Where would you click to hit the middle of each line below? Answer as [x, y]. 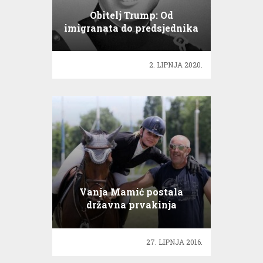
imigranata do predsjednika [131, 28]
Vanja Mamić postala [131, 192]
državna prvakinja [131, 205]
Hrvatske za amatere [131, 218]
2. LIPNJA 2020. [176, 65]
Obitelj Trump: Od [131, 15]
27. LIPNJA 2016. [175, 242]
